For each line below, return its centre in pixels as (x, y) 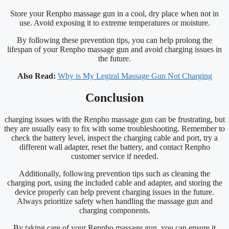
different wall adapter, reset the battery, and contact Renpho (114, 147)
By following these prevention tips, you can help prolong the (114, 40)
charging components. (114, 210)
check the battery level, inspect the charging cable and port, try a (114, 138)
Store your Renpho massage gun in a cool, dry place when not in (114, 13)
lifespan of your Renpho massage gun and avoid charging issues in (114, 49)
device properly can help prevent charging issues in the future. (114, 192)
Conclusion (114, 97)
